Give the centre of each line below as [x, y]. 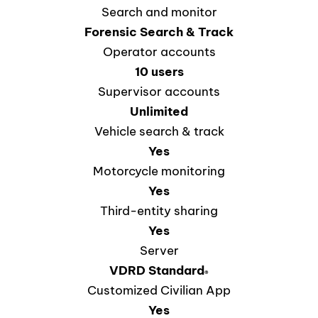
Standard [176, 271]
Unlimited [159, 112]
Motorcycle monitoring [159, 171]
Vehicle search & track [159, 132]
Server [159, 251]
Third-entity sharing [159, 211]
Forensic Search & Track [159, 32]
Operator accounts [159, 52]
